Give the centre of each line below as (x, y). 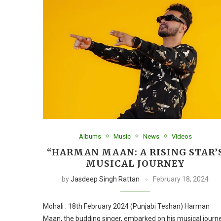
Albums (90, 136)
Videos (182, 136)
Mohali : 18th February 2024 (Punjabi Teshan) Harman (126, 206)
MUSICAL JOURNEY (135, 163)
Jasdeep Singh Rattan (105, 179)
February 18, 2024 (181, 179)
